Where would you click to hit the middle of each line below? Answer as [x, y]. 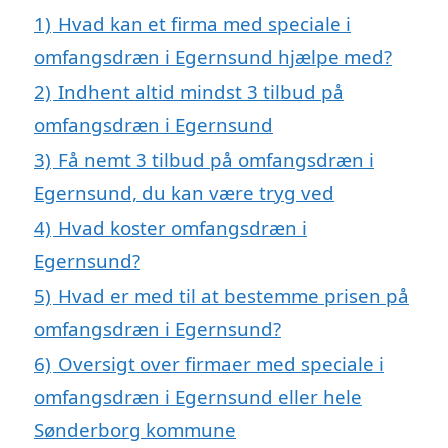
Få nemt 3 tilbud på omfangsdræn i [216, 159]
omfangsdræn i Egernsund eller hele [198, 396]
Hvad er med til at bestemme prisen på [233, 295]
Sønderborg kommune [135, 429]
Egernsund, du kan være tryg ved [184, 192]
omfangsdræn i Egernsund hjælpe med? [213, 56]
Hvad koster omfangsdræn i [182, 227]
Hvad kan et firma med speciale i [204, 23]
